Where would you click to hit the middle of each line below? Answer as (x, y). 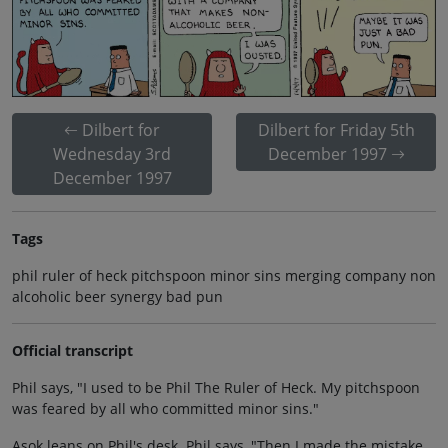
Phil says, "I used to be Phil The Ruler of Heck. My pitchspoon (216, 388)
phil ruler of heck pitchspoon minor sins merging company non (224, 276)
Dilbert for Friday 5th (336, 130)
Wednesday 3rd (112, 154)
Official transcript (72, 351)
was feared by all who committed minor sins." (165, 409)
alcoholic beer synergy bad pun (117, 297)
